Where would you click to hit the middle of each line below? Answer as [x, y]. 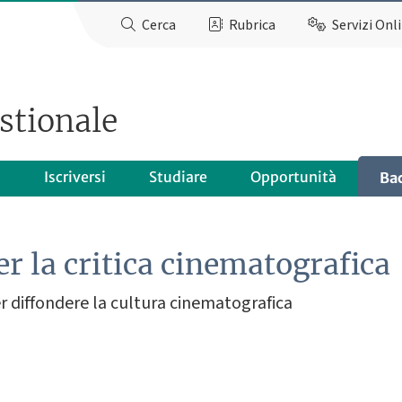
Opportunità [293, 176]
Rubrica [253, 25]
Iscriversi [74, 176]
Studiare [178, 176]
